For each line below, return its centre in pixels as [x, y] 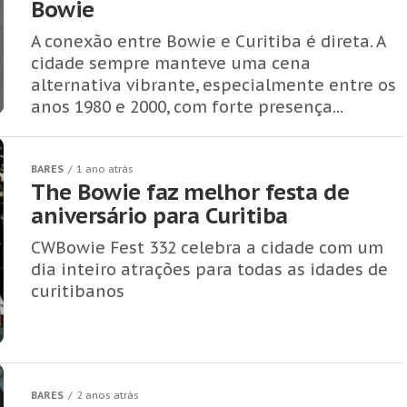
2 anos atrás [108, 395]
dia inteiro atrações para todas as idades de [209, 269]
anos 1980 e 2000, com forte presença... [187, 107]
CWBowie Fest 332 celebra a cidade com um [207, 248]
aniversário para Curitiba [160, 216]
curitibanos [78, 291]
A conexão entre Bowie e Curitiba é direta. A [208, 41]
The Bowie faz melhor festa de [190, 192]
